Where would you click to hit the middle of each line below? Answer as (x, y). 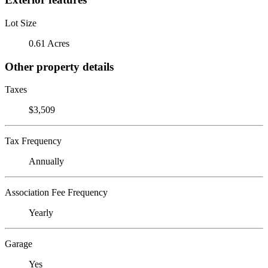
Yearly (41, 213)
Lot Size (21, 23)
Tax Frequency (33, 141)
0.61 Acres (49, 43)
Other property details (59, 66)
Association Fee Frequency (56, 193)
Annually (46, 162)
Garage (19, 244)
